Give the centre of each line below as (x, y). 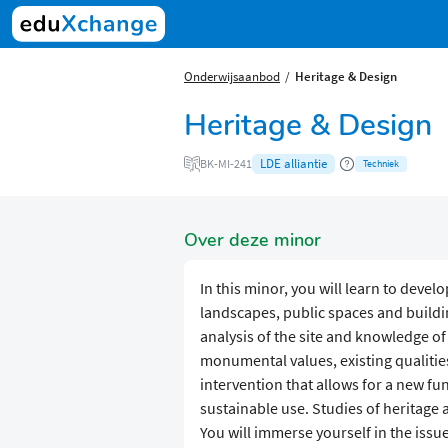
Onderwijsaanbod (232, 76)
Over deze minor (252, 240)
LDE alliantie (293, 164)
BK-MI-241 (226, 164)
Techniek (381, 164)
